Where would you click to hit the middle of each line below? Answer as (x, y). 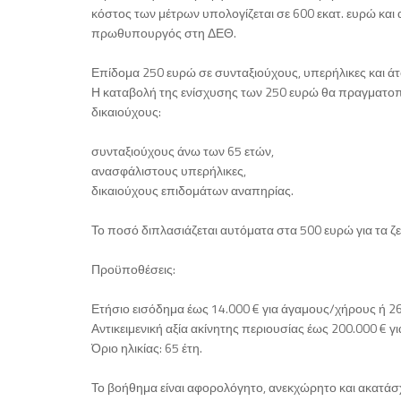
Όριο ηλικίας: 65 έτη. (147, 348)
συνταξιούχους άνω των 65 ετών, (183, 151)
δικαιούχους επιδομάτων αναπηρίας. (192, 191)
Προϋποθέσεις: (133, 269)
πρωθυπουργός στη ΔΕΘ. (164, 33)
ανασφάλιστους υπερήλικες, (169, 171)
